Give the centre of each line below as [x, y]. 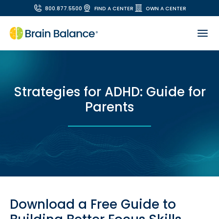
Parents [109, 107]
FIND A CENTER [114, 9]
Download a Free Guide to [93, 204]
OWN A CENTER [166, 9]
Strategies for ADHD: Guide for [109, 92]
